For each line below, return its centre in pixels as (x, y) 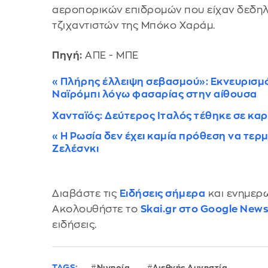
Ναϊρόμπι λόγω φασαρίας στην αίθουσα (155, 94)
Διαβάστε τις (86, 193)
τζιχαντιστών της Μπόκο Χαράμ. (134, 26)
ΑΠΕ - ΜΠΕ (110, 55)
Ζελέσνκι (76, 148)
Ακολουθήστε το (96, 209)
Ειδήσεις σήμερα (162, 193)
